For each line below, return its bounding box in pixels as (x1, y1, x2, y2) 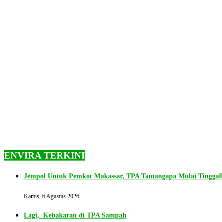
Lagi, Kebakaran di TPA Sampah (24, 211, 126, 219)
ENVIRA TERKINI (4, 150, 85, 161)
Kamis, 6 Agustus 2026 (24, 192, 79, 200)
